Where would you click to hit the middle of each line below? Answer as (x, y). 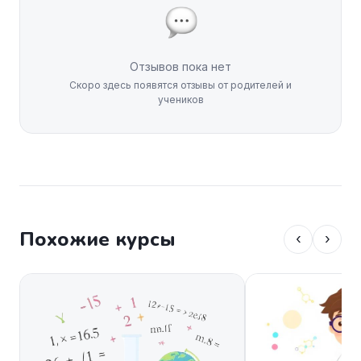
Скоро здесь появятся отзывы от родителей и (180, 85)
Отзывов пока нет (180, 66)
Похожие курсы (98, 239)
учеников (180, 100)
